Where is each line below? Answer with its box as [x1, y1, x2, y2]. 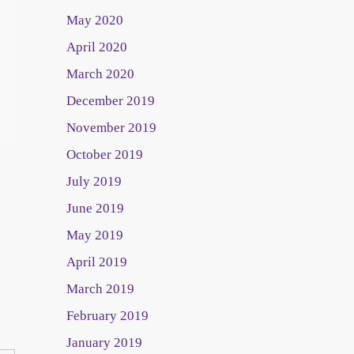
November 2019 [66, 120, 156, 135]
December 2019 [66, 93, 155, 108]
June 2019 [66, 201, 124, 216]
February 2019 [66, 308, 149, 323]
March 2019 [66, 281, 134, 296]
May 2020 [66, 13, 123, 28]
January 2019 [66, 335, 142, 350]
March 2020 [66, 66, 134, 81]
